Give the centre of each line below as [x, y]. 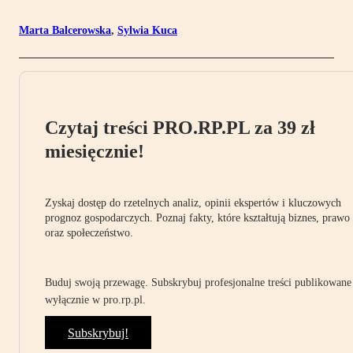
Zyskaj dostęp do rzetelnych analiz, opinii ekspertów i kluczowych [193, 203]
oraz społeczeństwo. [89, 233]
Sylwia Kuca [147, 31]
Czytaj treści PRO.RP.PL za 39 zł [180, 128]
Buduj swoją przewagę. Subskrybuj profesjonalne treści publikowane [198, 283]
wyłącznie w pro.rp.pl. [95, 300]
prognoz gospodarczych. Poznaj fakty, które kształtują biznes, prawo [197, 218]
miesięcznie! [95, 152]
